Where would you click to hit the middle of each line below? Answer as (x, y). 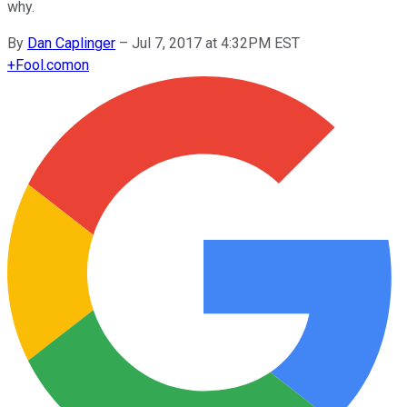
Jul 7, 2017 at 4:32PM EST (216, 43)
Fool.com (45, 65)
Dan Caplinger (71, 43)
